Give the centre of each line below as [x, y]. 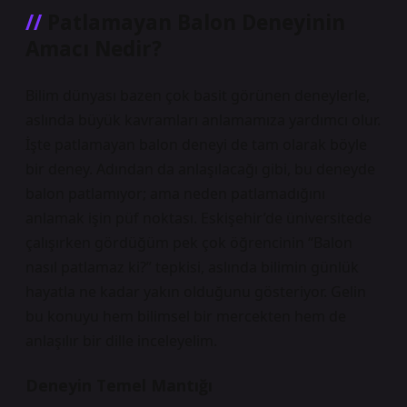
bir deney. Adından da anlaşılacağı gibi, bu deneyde [200, 169]
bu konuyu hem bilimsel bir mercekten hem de [186, 316]
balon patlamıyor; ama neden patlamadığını [175, 194]
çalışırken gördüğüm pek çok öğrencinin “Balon [189, 243]
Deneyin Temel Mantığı [119, 385]
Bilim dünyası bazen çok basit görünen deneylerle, [198, 95]
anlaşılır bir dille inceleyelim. [121, 341]
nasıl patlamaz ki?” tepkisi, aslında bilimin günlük [192, 267]
